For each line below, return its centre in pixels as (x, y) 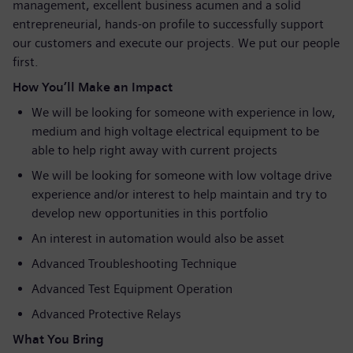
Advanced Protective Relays (106, 314)
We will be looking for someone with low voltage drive (182, 175)
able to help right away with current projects (154, 150)
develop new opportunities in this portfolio (150, 213)
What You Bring (58, 339)
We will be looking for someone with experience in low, (184, 112)
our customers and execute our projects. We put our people (176, 43)
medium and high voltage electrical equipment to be (175, 131)
